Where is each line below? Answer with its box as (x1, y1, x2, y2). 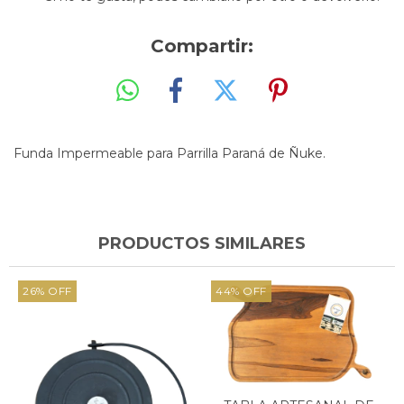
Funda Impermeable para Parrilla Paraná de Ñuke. (14, 144, 326, 161)
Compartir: (151, 35, 253, 57)
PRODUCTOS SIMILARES (98, 233, 306, 253)
